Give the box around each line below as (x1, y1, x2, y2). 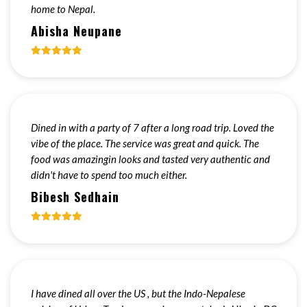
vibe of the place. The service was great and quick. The (31, 137, 259, 149)
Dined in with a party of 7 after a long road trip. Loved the (31, 121, 274, 134)
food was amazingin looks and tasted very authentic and (31, 153, 270, 165)
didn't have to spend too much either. (31, 169, 187, 181)
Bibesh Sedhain (31, 188, 119, 206)
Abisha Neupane (31, 22, 122, 40)
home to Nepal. (31, 3, 95, 15)
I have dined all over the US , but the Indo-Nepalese (31, 287, 245, 299)
